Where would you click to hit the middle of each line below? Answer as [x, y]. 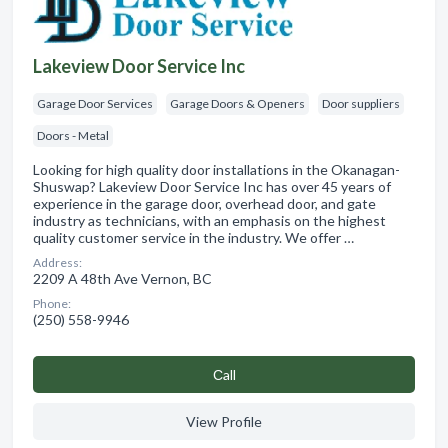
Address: [57, 262]
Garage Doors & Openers [237, 103]
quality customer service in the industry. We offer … [193, 237]
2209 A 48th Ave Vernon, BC [122, 278]
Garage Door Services [95, 103]
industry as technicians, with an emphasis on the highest [209, 220]
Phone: [52, 303]
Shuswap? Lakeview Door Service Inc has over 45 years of [212, 186]
